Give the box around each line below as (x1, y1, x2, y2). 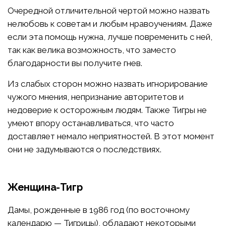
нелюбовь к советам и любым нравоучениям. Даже (8, 18, 212, 29)
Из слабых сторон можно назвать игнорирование (8, 78, 208, 89)
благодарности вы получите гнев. (8, 58, 142, 68)
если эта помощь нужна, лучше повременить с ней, (8, 31, 212, 42)
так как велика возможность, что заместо (8, 44, 176, 55)
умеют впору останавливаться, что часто (8, 118, 174, 128)
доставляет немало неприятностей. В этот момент (8, 131, 214, 141)
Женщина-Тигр (8, 181, 83, 193)
